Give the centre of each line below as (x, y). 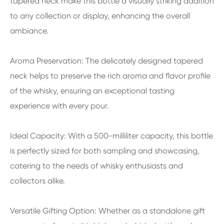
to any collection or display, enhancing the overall (100, 15)
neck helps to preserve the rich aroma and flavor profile (110, 75)
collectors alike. (37, 180)
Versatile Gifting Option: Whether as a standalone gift (107, 210)
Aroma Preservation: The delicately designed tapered (106, 60)
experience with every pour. (59, 105)
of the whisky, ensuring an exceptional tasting (92, 90)
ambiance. (29, 30)
